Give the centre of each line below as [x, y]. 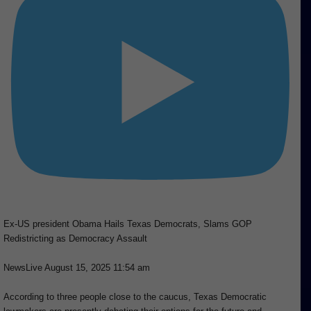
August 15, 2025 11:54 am [97, 268]
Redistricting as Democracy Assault [75, 238]
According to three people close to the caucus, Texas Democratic [135, 297]
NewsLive [23, 268]
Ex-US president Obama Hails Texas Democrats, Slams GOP [128, 224]
